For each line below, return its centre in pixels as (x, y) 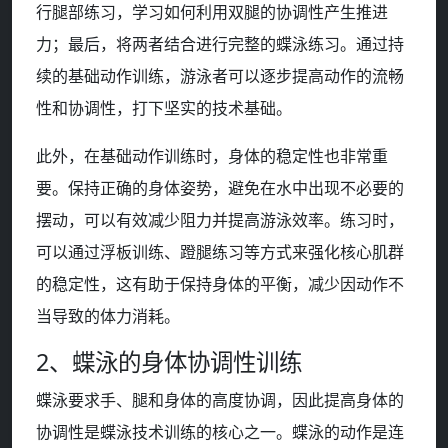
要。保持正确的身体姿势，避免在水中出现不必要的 (220, 188)
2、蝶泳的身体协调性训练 (169, 362)
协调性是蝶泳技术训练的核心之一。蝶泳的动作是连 (220, 432)
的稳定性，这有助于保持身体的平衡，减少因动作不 (220, 284)
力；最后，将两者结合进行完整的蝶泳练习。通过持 (220, 44)
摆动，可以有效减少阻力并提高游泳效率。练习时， (220, 220)
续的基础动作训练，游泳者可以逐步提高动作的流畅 (220, 76)
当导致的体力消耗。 (108, 316)
